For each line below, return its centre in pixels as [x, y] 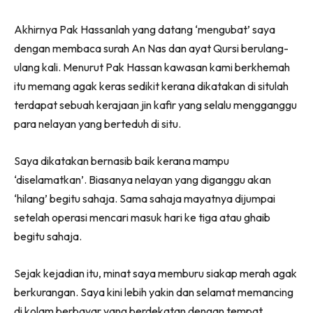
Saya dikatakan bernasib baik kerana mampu [122, 161]
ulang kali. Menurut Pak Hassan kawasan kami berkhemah [152, 67]
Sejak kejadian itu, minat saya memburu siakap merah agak [155, 274]
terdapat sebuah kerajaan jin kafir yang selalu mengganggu [155, 105]
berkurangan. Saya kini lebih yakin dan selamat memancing [154, 292]
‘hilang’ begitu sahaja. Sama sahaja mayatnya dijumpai [145, 199]
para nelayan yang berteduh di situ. [97, 124]
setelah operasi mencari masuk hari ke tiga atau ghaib [142, 218]
